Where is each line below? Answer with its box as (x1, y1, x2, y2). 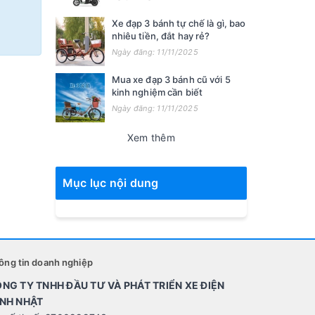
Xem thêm (127, 131, 175, 143)
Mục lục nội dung (62, 176, 159, 190)
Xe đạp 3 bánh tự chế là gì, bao (111, 18, 246, 29)
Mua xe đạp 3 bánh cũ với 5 (111, 74, 231, 85)
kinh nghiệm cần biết (111, 86, 203, 98)
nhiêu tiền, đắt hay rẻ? (111, 30, 214, 41)
